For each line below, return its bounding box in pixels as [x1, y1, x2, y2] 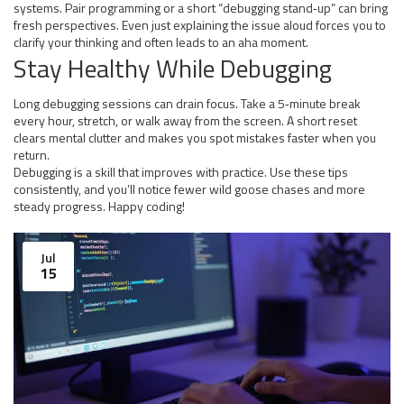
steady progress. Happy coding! [14, 197, 185, 216]
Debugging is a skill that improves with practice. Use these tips [14, 162, 348, 181]
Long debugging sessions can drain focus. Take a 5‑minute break [14, 94, 361, 113]
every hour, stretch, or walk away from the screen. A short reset [14, 111, 357, 130]
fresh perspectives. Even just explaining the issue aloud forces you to [14, 15, 386, 34]
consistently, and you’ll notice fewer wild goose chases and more [14, 179, 365, 198]
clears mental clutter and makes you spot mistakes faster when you [14, 128, 376, 147]
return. [14, 145, 50, 164]
